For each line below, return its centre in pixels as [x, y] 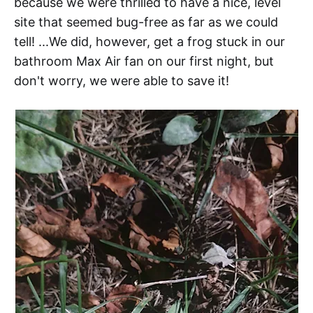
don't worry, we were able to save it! [122, 81]
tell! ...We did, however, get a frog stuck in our [150, 42]
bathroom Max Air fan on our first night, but [144, 61]
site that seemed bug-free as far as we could [146, 22]
